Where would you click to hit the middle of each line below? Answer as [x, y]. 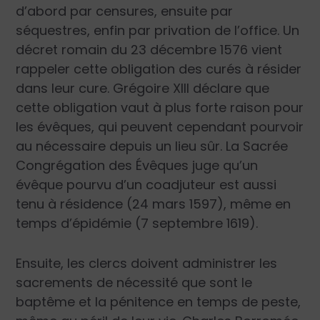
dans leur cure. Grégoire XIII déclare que [143, 89]
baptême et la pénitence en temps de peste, [159, 302]
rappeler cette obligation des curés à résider [159, 69]
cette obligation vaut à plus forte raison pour [160, 108]
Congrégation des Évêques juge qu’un [137, 166]
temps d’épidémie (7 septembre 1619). [137, 224]
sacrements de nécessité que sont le [134, 283]
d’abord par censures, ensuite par [125, 11]
